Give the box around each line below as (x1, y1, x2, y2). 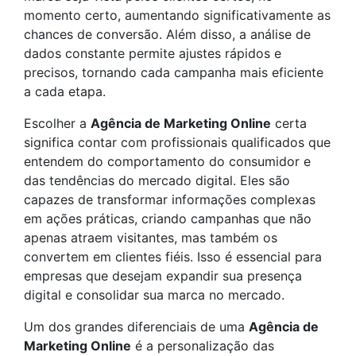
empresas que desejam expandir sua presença (24, 268, 302, 284)
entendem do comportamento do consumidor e (24, 153, 311, 169)
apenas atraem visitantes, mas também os (24, 230, 277, 246)
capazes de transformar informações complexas (24, 192, 315, 207)
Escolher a (24, 115, 91, 131)
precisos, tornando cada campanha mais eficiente (24, 64, 323, 80)
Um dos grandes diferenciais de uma (24, 319, 249, 335)
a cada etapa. (24, 83, 106, 99)
